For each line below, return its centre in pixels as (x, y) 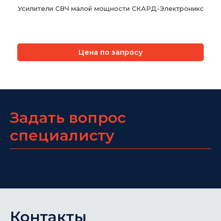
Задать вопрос (68, 118)
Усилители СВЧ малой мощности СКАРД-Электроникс (110, 9)
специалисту (62, 136)
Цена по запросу (110, 53)
